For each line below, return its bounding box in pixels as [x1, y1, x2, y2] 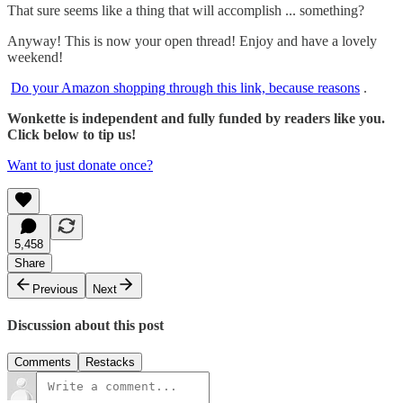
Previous [32, 282, 78, 296]
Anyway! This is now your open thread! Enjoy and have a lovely [7, 32, 377, 49]
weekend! [7, 49, 63, 65]
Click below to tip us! [7, 126, 136, 142]
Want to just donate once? [7, 157, 153, 173]
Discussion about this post [7, 317, 164, 333]
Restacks [85, 355, 135, 370]
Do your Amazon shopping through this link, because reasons [11, 79, 360, 95]
